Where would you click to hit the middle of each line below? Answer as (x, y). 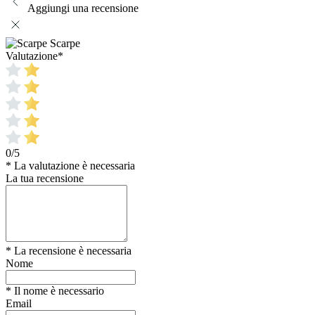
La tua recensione (45, 178)
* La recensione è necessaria (69, 250)
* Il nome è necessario (55, 290)
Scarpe (65, 43)
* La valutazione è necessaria (70, 165)
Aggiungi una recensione (83, 8)
